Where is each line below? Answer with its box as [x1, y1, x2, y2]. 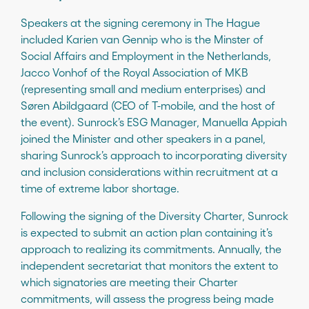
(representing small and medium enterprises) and [21, 81, 268, 95]
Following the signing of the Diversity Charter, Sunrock [21, 208, 288, 222]
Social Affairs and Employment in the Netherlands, [21, 48, 271, 62]
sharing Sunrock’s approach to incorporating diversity [21, 148, 287, 161]
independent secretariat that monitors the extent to [21, 258, 278, 272]
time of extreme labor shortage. [21, 181, 179, 195]
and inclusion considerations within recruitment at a [21, 164, 278, 178]
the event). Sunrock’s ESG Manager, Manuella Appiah [21, 114, 287, 128]
